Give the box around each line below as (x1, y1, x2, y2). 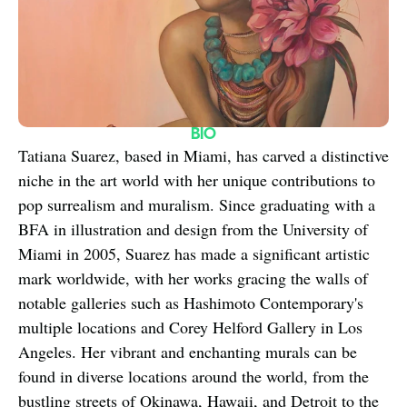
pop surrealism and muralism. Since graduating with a (18, 194, 375, 215)
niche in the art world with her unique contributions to (18, 169, 375, 191)
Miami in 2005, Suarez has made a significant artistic (18, 243, 370, 264)
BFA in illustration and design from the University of (18, 218, 368, 240)
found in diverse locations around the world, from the (18, 365, 369, 387)
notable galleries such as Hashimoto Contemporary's (18, 292, 363, 313)
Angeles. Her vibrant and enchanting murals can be (18, 341, 357, 362)
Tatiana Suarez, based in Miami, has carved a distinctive (18, 144, 389, 166)
